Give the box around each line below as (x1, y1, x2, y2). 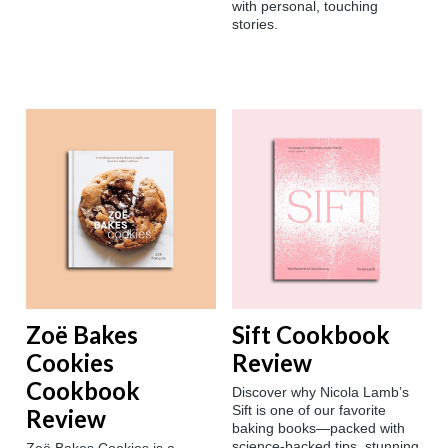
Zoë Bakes (26, 320, 138, 350)
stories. (232, 16, 278, 33)
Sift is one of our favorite (232, 402, 386, 419)
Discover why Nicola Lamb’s (232, 384, 409, 401)
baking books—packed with (232, 420, 405, 437)
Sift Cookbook (232, 320, 390, 350)
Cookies (26, 348, 114, 378)
